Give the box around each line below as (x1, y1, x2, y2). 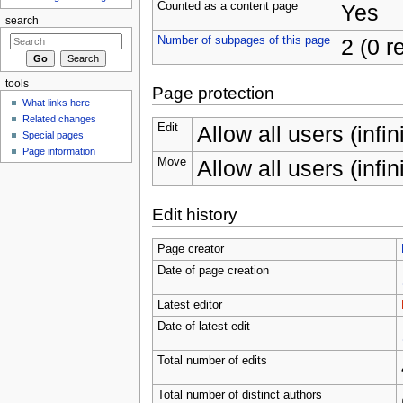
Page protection (151, 83, 274, 103)
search (4, 15, 39, 27)
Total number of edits (157, 354, 267, 367)
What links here (22, 96, 91, 108)
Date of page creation (157, 264, 269, 277)
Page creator (157, 242, 224, 255)
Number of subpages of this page (157, 33, 330, 47)
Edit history (151, 204, 237, 224)
